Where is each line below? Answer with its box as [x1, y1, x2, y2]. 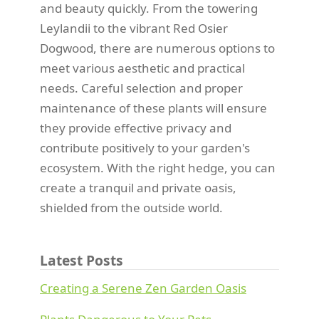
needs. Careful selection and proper [40, 80, 243, 97]
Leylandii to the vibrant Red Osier [40, 20, 228, 37]
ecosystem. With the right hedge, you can [40, 159, 276, 177]
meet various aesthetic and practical [40, 60, 245, 77]
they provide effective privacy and [40, 120, 231, 137]
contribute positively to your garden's [40, 140, 250, 157]
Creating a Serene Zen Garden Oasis [40, 280, 246, 297]
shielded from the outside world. [40, 199, 223, 216]
